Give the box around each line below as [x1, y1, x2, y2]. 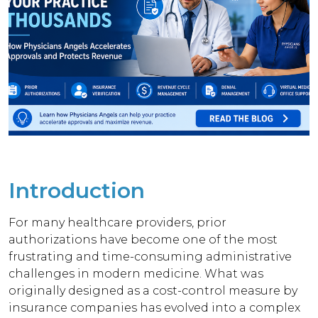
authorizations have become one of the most [9, 233, 278, 246]
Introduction [9, 177, 145, 204]
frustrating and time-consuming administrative [9, 250, 292, 263]
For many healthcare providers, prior [9, 216, 227, 229]
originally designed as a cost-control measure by [9, 284, 298, 297]
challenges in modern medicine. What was [9, 267, 264, 280]
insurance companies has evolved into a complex [9, 301, 301, 314]
